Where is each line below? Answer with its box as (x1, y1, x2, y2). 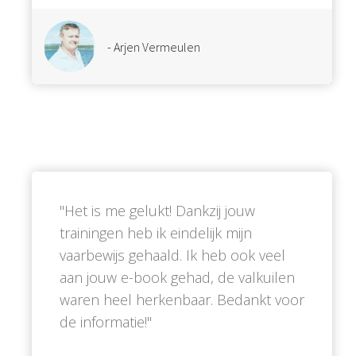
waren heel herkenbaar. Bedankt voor (60, 290, 304, 310)
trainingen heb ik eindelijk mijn (60, 223, 252, 243)
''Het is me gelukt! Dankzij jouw (60, 201, 255, 221)
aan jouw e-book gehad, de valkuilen (60, 268, 295, 288)
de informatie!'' (60, 312, 152, 332)
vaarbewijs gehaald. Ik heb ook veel (60, 246, 285, 265)
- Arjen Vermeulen (107, 38, 200, 55)
